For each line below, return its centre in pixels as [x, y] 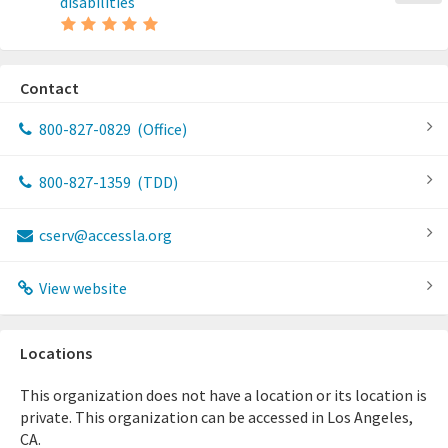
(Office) [160, 129]
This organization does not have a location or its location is [223, 395]
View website [81, 288]
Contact [49, 88]
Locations [56, 353]
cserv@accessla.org [103, 235]
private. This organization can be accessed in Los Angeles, [216, 417]
